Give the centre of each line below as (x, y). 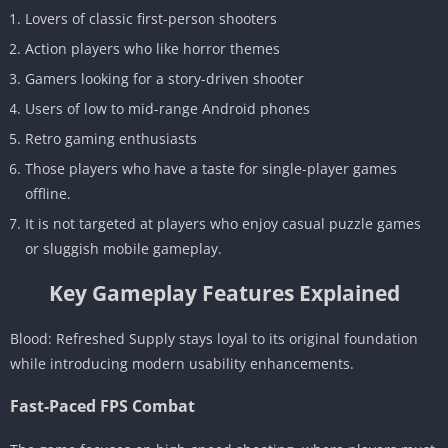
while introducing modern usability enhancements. (182, 363)
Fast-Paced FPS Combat (102, 405)
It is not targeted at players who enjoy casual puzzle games (223, 223)
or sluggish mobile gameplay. (123, 248)
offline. (48, 193)
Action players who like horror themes (152, 48)
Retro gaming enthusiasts (111, 138)
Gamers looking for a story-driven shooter (164, 78)
